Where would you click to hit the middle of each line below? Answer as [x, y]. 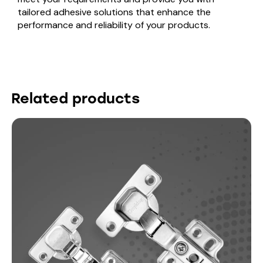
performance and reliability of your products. [114, 25]
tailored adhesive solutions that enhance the [114, 12]
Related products [75, 98]
